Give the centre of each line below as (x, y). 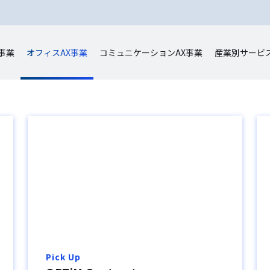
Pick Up (63, 256)
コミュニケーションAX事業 (151, 52)
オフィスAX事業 (57, 52)
